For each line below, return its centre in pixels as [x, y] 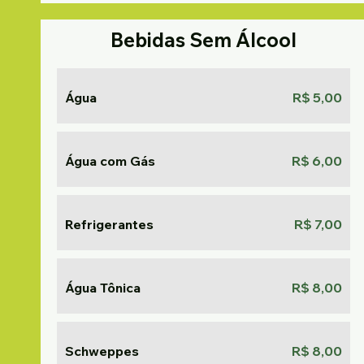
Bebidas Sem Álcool [204, 40]
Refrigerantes [109, 224]
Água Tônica [103, 288]
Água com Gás [110, 161]
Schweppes [102, 351]
